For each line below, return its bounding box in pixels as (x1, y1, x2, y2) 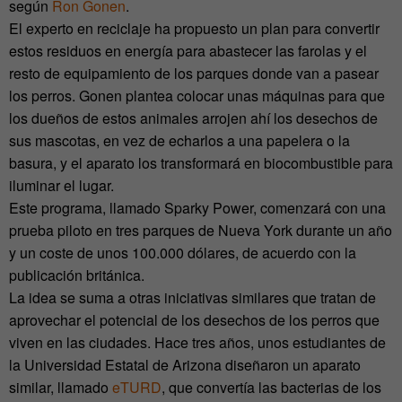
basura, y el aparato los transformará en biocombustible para (9, 153, 393, 174)
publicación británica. (9, 265, 144, 286)
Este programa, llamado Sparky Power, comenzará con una (9, 197, 386, 219)
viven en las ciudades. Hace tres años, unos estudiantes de (9, 332, 386, 354)
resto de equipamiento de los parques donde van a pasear (9, 63, 379, 84)
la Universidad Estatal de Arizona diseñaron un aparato (9, 354, 361, 376)
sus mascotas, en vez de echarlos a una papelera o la (9, 130, 350, 152)
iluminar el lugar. (9, 175, 114, 197)
